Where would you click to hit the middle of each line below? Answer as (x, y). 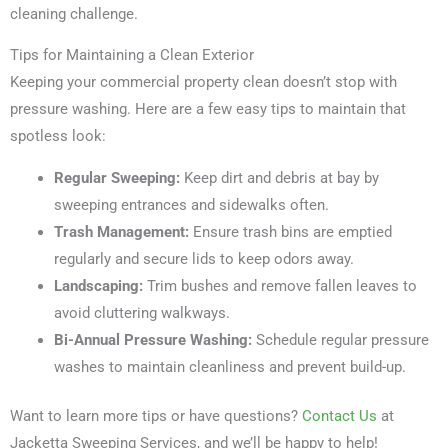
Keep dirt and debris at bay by (279, 177)
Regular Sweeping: (116, 177)
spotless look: (58, 136)
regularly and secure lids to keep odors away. (203, 258)
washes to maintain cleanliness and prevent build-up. (229, 366)
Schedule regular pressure (340, 339)
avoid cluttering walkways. (141, 312)
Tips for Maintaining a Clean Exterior (132, 55)
